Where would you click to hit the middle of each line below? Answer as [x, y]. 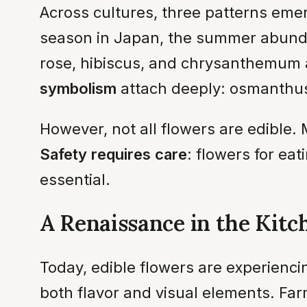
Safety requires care [113, 154]
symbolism [78, 88]
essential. [75, 179]
